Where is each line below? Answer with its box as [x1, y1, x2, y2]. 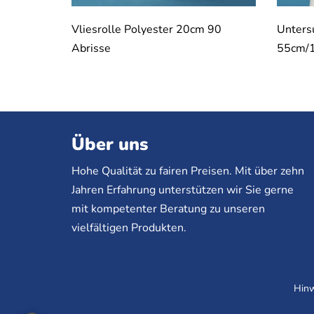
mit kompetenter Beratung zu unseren [71, 201, 265, 217]
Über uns [71, 132, 148, 157]
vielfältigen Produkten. [71, 220, 186, 236]
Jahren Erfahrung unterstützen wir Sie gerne [71, 182, 294, 198]
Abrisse [71, 41, 111, 57]
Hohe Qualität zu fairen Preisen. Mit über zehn [71, 163, 304, 179]
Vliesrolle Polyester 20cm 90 [71, 22, 221, 38]
